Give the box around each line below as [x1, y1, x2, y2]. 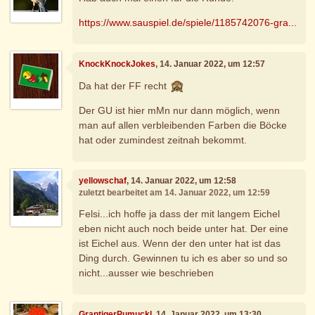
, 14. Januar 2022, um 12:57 [155, 58, 266, 69]
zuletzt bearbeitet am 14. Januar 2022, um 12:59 [79, 188, 271, 198]
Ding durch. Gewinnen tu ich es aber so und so [79, 252, 288, 264]
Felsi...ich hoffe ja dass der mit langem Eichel [79, 207, 281, 219]
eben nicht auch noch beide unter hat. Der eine [79, 222, 289, 234]
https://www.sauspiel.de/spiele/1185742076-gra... [79, 16, 297, 28]
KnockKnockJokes [79, 58, 156, 69]
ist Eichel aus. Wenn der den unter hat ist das [79, 237, 281, 249]
